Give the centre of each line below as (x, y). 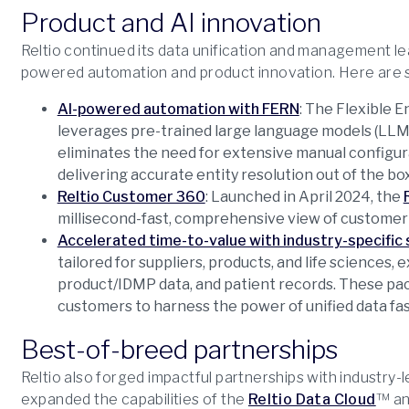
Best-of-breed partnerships (179, 350)
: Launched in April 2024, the (304, 197)
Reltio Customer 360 (131, 197)
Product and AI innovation (171, 23)
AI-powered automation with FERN (178, 109)
